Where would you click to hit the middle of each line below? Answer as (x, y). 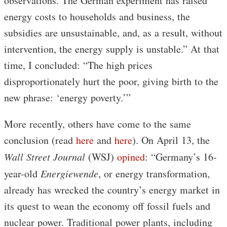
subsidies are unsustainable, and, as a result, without (113, 32)
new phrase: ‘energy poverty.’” (67, 97)
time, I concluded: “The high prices (78, 65)
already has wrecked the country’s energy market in (112, 190)
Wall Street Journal (46, 156)
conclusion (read (40, 140)
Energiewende (69, 173)
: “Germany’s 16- (181, 157)
